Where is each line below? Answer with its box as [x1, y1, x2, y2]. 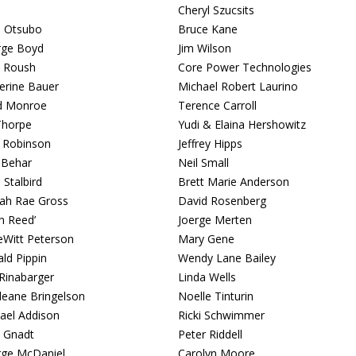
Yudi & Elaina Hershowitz [178, 117, 306, 132]
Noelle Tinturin [178, 288, 253, 304]
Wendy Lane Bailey [178, 250, 276, 265]
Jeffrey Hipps [178, 136, 242, 151]
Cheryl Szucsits [178, 2, 254, 17]
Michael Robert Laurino [178, 79, 298, 94]
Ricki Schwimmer [178, 308, 265, 323]
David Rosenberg [178, 193, 266, 208]
